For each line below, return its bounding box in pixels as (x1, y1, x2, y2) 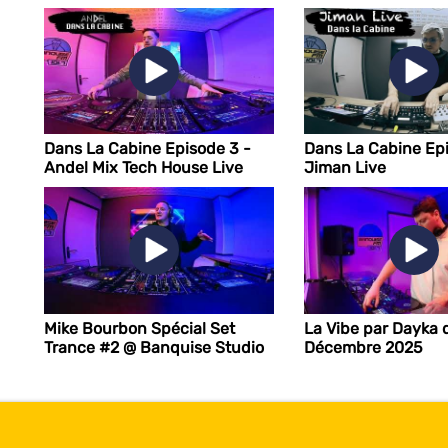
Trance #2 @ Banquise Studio (44, 337, 264, 357)
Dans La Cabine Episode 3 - (44, 139, 251, 159)
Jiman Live (303, 158, 386, 178)
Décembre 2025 (303, 337, 423, 357)
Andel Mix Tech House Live (44, 158, 243, 178)
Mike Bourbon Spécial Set (44, 318, 235, 338)
